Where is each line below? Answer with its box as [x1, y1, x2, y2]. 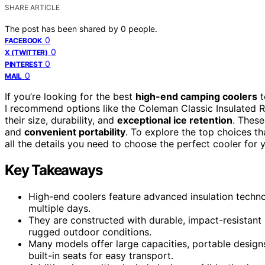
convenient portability [24, 125, 125, 138]
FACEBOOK [5, 35, 42, 45]
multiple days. [28, 202, 91, 214]
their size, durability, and [5, 114, 117, 126]
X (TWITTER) [5, 47, 48, 57]
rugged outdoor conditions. [28, 225, 151, 238]
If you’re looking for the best [5, 90, 135, 102]
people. [128, 23, 157, 34]
